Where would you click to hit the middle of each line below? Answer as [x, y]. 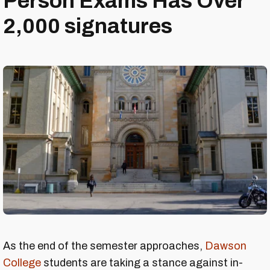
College [22, 262]
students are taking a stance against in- [142, 262]
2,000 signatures [88, 26]
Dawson [226, 246]
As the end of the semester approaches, [104, 246]
